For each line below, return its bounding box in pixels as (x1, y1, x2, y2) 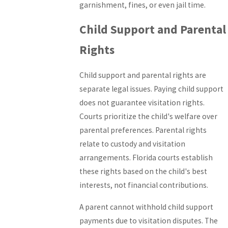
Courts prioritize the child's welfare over (79, 111, 218, 122)
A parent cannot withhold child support (79, 202, 214, 212)
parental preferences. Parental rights (79, 125, 207, 135)
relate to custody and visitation (79, 139, 186, 149)
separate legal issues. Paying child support (79, 84, 224, 94)
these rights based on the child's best (79, 166, 208, 177)
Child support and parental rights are (79, 70, 207, 80)
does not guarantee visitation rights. (79, 98, 205, 108)
